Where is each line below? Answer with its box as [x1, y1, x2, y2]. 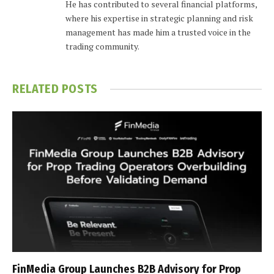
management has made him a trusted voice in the [65, 26, 251, 39]
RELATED [12, 81, 62, 97]
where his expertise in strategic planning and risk [65, 12, 253, 24]
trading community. [65, 40, 139, 53]
